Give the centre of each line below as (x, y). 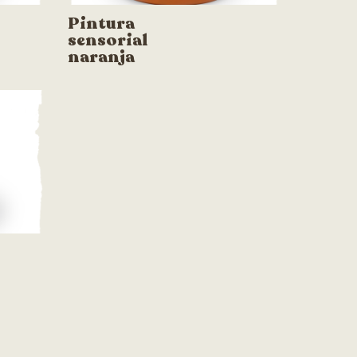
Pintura (101, 23)
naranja (101, 57)
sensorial (108, 40)
